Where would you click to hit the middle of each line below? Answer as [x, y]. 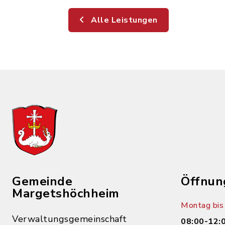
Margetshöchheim [66, 193]
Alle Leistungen [123, 20]
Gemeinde [42, 181]
